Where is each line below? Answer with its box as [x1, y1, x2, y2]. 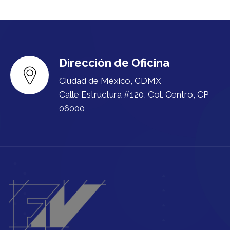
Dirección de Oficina [59, 55, 169, 69]
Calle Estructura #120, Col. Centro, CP [59, 89, 208, 100]
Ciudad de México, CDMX [59, 75, 161, 86]
